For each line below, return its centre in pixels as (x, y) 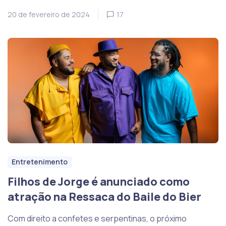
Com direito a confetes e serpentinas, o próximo (97, 219)
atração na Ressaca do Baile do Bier (104, 197)
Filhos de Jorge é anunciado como (99, 182)
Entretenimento (40, 162)
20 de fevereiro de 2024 (49, 14)
